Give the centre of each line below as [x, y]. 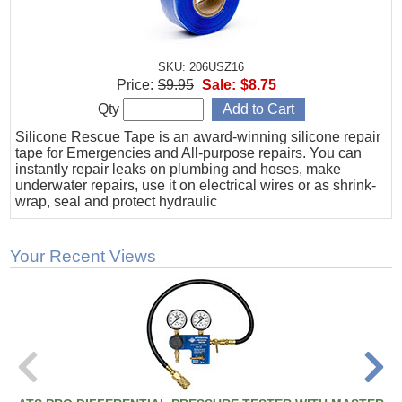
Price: [135, 85]
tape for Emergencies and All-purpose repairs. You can [189, 153]
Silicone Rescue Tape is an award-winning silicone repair [198, 137]
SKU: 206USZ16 [201, 67]
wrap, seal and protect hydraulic [117, 202]
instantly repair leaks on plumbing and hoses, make [179, 170]
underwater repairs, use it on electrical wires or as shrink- [196, 186]
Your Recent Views [83, 257]
